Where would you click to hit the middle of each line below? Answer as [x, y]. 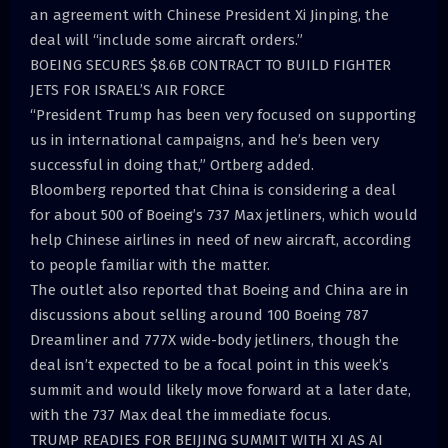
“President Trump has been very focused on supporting [223, 115]
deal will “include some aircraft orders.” [166, 40]
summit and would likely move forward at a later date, [220, 390]
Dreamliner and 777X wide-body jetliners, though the [214, 340]
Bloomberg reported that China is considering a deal [213, 190]
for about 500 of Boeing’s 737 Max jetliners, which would [224, 215]
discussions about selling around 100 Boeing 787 [199, 315]
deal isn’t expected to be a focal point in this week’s [209, 365]
